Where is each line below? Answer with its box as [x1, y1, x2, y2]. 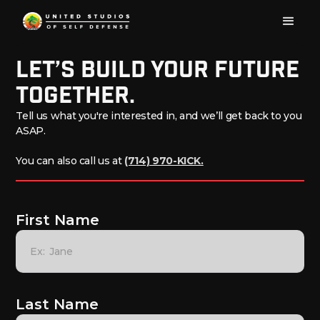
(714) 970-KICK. [124, 154, 204, 167]
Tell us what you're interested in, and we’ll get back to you [16, 109, 302, 122]
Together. [16, 81, 136, 111]
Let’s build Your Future [16, 55, 300, 85]
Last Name [16, 296, 99, 313]
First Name [16, 211, 100, 229]
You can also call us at [16, 154, 124, 167]
